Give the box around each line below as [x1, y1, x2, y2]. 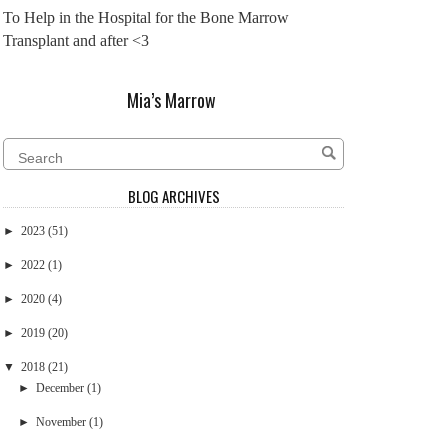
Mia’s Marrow [126, 87, 216, 114]
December [35, 380, 84, 395]
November [35, 414, 86, 429]
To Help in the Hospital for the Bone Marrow [3, 8, 290, 26]
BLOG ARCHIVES [127, 184, 220, 207]
